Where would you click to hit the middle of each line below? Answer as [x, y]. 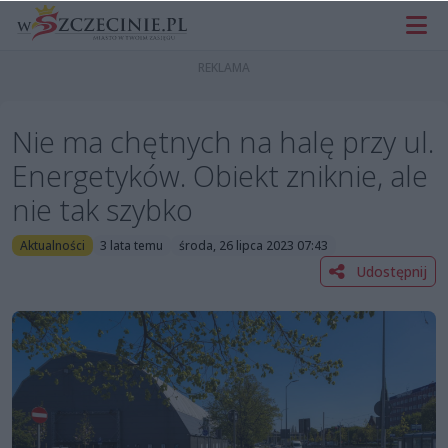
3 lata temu [132, 245]
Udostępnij [389, 271]
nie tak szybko [102, 210]
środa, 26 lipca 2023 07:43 [253, 245]
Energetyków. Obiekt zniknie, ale [220, 176]
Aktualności [52, 245]
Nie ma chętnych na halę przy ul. [223, 142]
